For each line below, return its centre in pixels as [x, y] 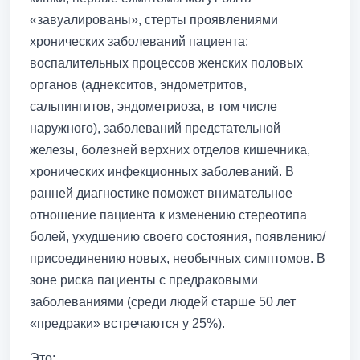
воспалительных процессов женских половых [166, 63]
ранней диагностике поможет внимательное [161, 193]
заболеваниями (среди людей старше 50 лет [163, 301]
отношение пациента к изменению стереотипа [168, 215]
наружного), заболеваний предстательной [155, 128]
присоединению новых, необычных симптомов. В [178, 258]
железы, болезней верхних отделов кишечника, [170, 149]
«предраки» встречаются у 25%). [127, 323]
